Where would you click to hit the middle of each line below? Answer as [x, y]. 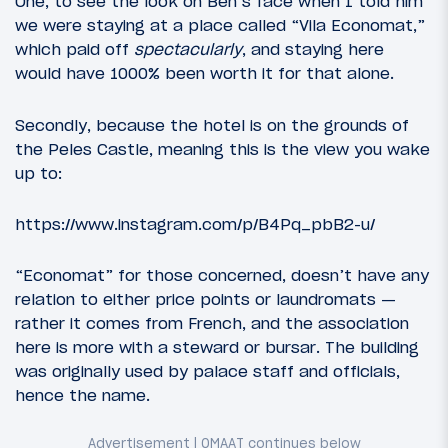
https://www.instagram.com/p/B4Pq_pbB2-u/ [195, 223]
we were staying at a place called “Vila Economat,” [220, 25]
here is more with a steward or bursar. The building [217, 347]
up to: [38, 172]
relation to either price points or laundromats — [205, 299]
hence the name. [82, 395]
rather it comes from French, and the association [212, 323]
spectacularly [188, 49]
